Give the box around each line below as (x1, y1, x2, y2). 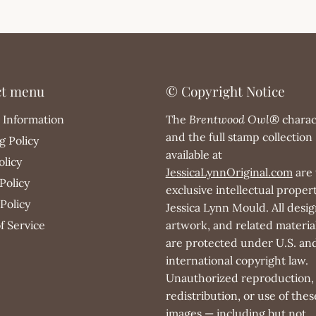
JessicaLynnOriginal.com (165, 164, 293, 179)
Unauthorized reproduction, (165, 270, 314, 285)
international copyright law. (165, 253, 308, 267)
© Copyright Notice (165, 81, 285, 100)
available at (165, 147, 222, 162)
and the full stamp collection (165, 129, 312, 144)
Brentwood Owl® (188, 111, 279, 126)
